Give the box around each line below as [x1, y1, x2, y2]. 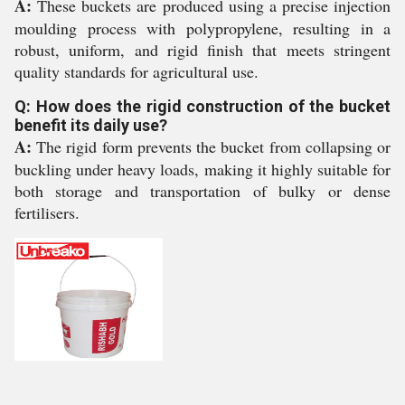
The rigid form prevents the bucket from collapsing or [32, 136, 391, 157]
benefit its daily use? [14, 116, 167, 135]
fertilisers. [14, 202, 80, 223]
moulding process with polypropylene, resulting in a [14, 17, 391, 39]
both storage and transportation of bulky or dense [14, 180, 391, 202]
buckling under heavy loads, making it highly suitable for [14, 158, 391, 180]
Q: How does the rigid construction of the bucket [14, 97, 391, 116]
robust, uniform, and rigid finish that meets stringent [14, 39, 391, 61]
